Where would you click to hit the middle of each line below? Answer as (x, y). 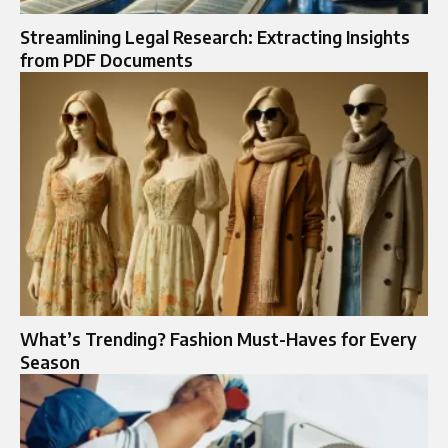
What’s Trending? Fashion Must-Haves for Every (218, 339)
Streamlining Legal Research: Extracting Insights (215, 36)
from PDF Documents (106, 59)
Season (50, 362)
